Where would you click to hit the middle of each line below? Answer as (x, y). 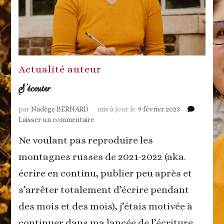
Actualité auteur (60, 69)
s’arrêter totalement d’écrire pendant (104, 189)
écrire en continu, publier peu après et (105, 173)
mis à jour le (117, 109)
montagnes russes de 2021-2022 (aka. (102, 156)
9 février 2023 (159, 109)
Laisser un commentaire (56, 119)
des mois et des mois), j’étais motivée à (106, 206)
